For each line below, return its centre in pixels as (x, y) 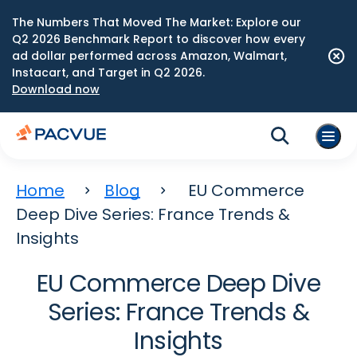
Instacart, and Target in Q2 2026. (108, 73)
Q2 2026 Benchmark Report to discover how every (159, 39)
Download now (56, 89)
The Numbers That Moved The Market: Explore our (157, 22)
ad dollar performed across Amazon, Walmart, (149, 56)
